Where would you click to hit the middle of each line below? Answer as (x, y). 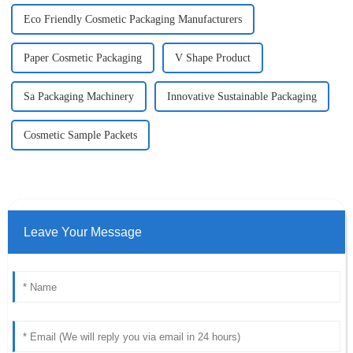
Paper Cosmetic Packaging (82, 58)
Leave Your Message (82, 232)
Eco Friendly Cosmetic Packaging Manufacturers (132, 20)
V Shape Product (212, 58)
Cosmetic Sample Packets (80, 136)
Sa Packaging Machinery (78, 97)
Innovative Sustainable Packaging (242, 97)
